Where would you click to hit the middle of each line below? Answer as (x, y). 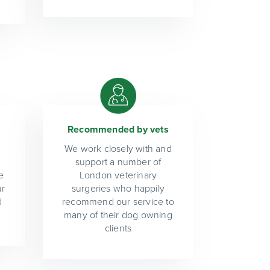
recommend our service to (118, 202)
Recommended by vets (118, 129)
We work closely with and (118, 149)
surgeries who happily (118, 188)
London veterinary (118, 175)
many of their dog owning (118, 215)
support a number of (118, 162)
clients (118, 228)
